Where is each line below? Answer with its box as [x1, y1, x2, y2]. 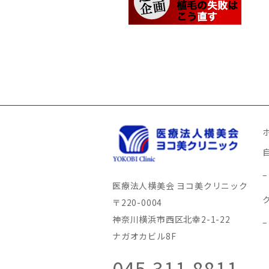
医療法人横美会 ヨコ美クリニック [112, 179, 248, 192]
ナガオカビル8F [112, 229, 177, 242]
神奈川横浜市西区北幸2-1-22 [112, 213, 231, 225]
